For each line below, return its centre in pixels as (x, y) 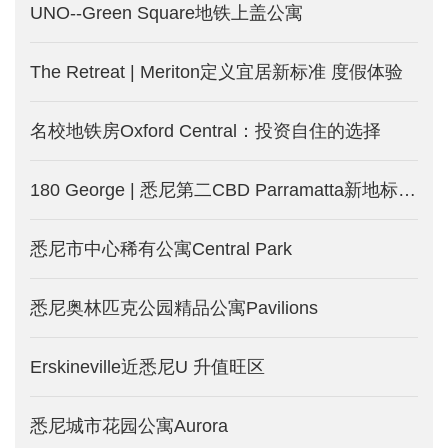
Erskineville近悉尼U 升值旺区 (147, 366)
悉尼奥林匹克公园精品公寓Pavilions (174, 307)
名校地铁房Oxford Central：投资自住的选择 (205, 130)
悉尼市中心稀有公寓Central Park (161, 248)
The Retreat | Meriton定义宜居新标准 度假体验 (216, 71)
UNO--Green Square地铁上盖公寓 (166, 12)
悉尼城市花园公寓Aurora (129, 425)
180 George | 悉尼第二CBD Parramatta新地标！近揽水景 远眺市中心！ (407, 189)
